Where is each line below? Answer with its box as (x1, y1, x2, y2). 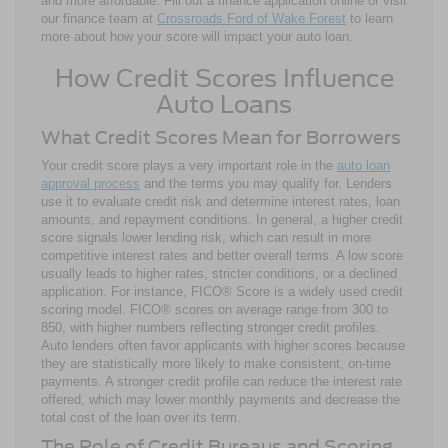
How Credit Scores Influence (54, 64, 394, 94)
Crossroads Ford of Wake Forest (157, 11, 346, 27)
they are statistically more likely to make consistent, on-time (41, 356, 391, 372)
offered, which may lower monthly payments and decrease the (41, 392, 400, 408)
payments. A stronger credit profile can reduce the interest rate (41, 374, 402, 390)
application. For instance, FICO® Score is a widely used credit (41, 284, 403, 300)
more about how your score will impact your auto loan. (41, 29, 353, 45)
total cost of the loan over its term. (41, 410, 241, 426)
